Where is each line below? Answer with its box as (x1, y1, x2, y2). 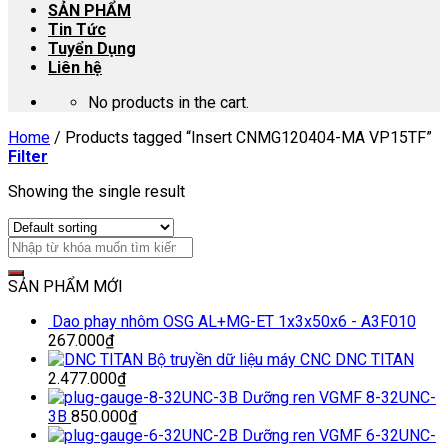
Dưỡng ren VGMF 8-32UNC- (242, 388, 436, 407)
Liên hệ (48, 58, 102, 77)
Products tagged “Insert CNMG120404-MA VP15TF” (61, 128, 432, 147)
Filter (8, 147, 48, 166)
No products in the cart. (88, 93, 249, 112)
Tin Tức (48, 20, 106, 39)
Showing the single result (8, 182, 185, 201)
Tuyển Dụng (48, 39, 136, 58)
